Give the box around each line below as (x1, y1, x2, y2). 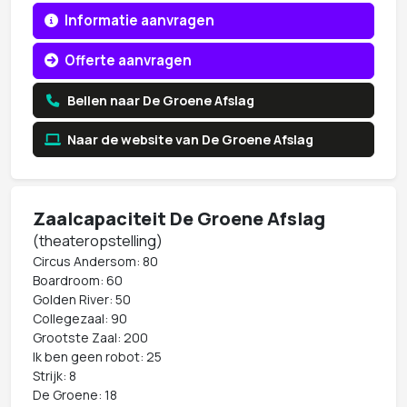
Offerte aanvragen (62, 50, 192, 70)
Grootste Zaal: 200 (33, 328, 148, 346)
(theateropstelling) (33, 230, 163, 251)
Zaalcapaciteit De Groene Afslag (33, 205, 325, 231)
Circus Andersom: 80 (33, 252, 158, 270)
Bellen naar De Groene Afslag (65, 91, 254, 109)
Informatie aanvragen (62, 10, 214, 30)
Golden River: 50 (33, 290, 131, 308)
